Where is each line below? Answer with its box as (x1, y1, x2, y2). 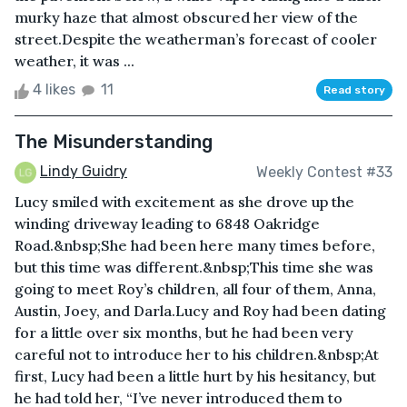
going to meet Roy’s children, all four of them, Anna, (15, 280, 376, 299)
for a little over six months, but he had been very (15, 323, 353, 342)
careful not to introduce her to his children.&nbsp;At (15, 345, 379, 364)
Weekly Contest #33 (256, 163, 392, 181)
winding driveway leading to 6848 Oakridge (15, 214, 320, 233)
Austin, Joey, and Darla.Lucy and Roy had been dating (15, 302, 386, 321)
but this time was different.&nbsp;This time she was (15, 258, 373, 277)
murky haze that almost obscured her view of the (15, 8, 358, 27)
